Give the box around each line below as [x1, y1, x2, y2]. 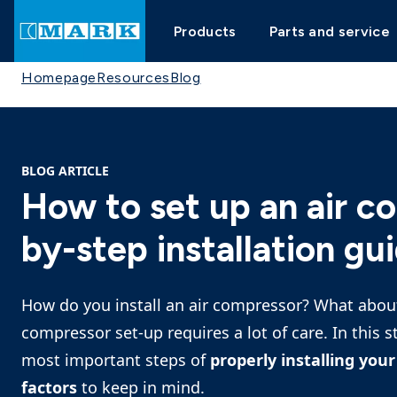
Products [174, 23, 237, 40]
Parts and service [269, 23, 391, 40]
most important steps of [21, 349, 210, 370]
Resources [97, 69, 170, 86]
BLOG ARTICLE [21, 162, 109, 179]
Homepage [21, 69, 97, 86]
